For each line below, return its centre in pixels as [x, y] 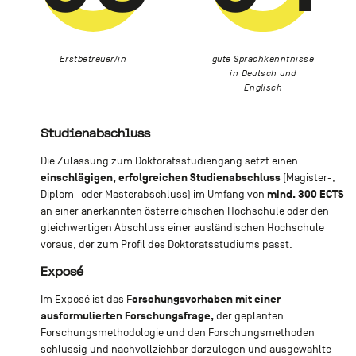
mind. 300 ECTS [305, 194]
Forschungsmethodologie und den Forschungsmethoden [177, 332]
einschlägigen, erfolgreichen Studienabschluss [160, 177]
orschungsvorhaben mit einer [206, 299]
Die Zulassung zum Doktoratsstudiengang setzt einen [169, 161]
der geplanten [248, 315]
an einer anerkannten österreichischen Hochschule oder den [184, 211]
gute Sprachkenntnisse [263, 58]
